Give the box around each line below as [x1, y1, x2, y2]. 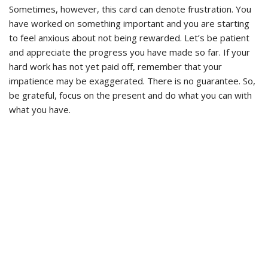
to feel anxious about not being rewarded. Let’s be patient [9, 31, 249, 44]
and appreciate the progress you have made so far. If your [9, 45, 250, 58]
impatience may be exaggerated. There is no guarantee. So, [9, 74, 255, 87]
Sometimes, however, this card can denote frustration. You [9, 2, 251, 15]
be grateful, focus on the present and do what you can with [9, 89, 252, 101]
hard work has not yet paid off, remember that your [9, 60, 222, 72]
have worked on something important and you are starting [9, 17, 249, 29]
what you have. [9, 103, 73, 115]
